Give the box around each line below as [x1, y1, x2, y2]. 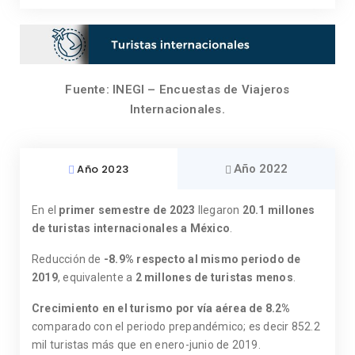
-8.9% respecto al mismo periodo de [103, 253, 301, 266]
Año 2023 [77, 161, 129, 177]
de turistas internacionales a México [32, 222, 231, 235]
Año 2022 [234, 162, 288, 177]
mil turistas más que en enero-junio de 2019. [32, 338, 261, 352]
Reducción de [32, 253, 104, 266]
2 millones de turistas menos [135, 271, 293, 284]
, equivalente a [57, 271, 136, 284]
